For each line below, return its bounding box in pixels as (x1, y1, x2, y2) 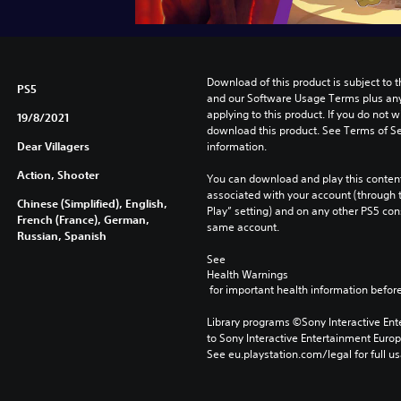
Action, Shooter (16, 166, 99, 182)
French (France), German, (16, 211, 149, 226)
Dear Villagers (16, 138, 90, 153)
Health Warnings (206, 266, 288, 282)
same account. (206, 218, 279, 235)
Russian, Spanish (16, 227, 107, 243)
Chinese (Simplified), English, (16, 195, 167, 210)
